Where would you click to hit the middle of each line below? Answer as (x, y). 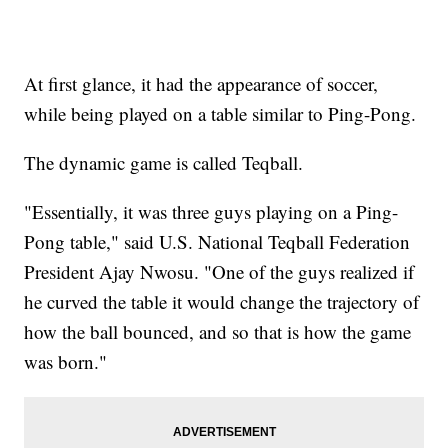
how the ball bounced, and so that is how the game (218, 331)
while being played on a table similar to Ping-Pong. (220, 113)
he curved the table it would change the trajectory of (222, 301)
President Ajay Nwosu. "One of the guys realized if (219, 271)
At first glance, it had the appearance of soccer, (201, 83)
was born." (66, 361)
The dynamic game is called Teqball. (164, 162)
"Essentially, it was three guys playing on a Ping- (211, 211)
